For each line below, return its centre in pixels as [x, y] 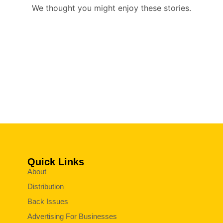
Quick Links [56, 162]
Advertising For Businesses [72, 216]
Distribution [45, 186]
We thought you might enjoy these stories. [111, 8]
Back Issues [48, 201]
